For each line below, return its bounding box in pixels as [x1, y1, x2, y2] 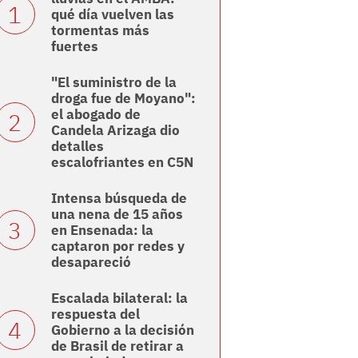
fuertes [50, 38, 98, 56]
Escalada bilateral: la [50, 289, 188, 308]
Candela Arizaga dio [50, 121, 180, 140]
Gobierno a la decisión [50, 321, 194, 340]
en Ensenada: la [50, 221, 153, 240]
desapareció [50, 253, 131, 272]
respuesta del [50, 305, 140, 324]
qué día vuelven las [50, 6, 174, 24]
